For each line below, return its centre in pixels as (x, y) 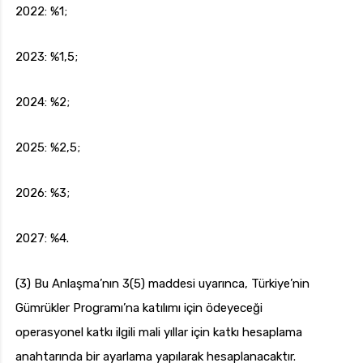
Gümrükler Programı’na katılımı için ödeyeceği (139, 308)
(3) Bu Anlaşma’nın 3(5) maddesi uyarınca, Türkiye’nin (162, 284)
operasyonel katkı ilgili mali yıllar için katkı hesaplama (159, 333)
